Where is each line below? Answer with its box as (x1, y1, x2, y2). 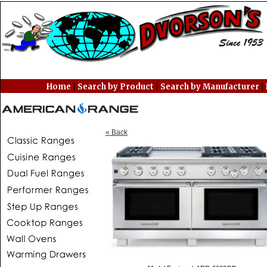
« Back (105, 128, 128, 136)
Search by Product (77, 82, 154, 92)
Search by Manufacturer (160, 82, 259, 92)
